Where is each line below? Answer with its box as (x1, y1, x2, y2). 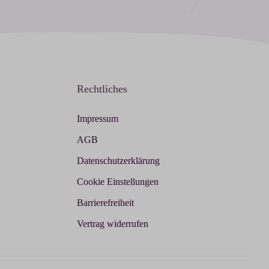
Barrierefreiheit (77, 197, 134, 208)
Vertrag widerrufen (77, 218, 148, 229)
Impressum (77, 113, 118, 124)
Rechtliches (77, 83, 127, 95)
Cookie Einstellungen (77, 176, 159, 187)
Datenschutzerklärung (77, 155, 160, 166)
